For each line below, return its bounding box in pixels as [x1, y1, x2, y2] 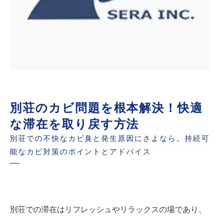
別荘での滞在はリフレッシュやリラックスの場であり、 [10, 205, 206, 214]
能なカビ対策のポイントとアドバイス [10, 148, 151, 156]
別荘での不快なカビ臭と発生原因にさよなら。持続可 [10, 135, 210, 142]
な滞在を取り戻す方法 [10, 117, 139, 131]
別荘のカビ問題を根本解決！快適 [10, 101, 203, 114]
